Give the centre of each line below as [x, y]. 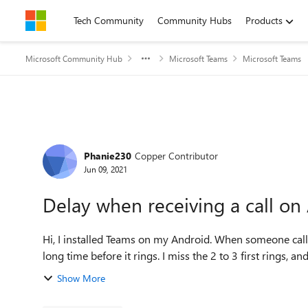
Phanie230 [108, 155]
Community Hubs [195, 20]
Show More [81, 278]
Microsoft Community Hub [74, 58]
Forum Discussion [110, 140]
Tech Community [109, 20]
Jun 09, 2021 [106, 169]
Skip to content [71, 20]
